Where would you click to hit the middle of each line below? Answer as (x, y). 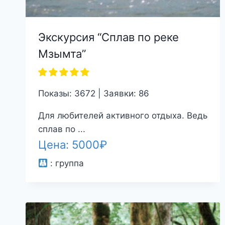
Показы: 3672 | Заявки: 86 (93, 93)
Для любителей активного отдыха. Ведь (123, 115)
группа (69, 163)
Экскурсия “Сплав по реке (108, 37)
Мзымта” (62, 53)
